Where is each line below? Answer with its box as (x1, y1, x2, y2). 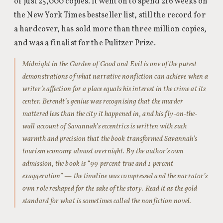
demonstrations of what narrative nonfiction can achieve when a (22, 72, 209, 82)
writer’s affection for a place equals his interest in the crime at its (22, 84, 206, 94)
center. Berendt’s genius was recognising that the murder (22, 97, 183, 107)
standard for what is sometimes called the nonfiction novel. (22, 196, 191, 206)
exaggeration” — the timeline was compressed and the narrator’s (22, 171, 208, 181)
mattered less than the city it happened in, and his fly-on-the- (22, 109, 198, 119)
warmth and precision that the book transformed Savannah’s (22, 134, 197, 144)
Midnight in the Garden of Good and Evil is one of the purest (22, 59, 197, 69)
